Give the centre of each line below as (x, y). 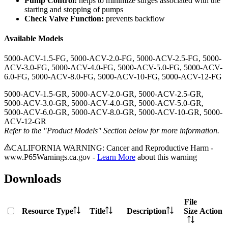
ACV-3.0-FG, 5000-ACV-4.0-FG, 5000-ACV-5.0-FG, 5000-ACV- (113, 68)
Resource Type (47, 211)
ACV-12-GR (25, 122)
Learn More (116, 157)
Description (146, 211)
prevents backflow (134, 18)
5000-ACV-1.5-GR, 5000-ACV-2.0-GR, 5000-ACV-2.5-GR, (104, 94)
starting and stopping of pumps (74, 9)
